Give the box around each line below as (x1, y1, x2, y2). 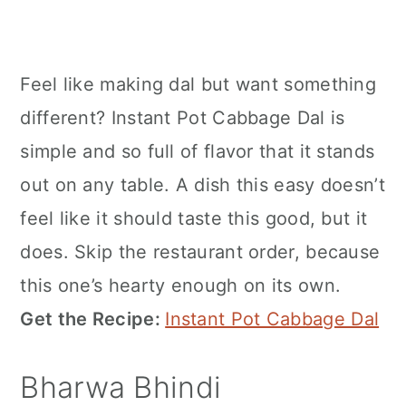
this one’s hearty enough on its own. (20, 275, 342, 297)
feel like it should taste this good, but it (20, 208, 368, 230)
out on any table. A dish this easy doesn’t (20, 174, 385, 197)
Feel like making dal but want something (20, 73, 377, 96)
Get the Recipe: (20, 308, 166, 331)
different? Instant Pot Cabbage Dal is (20, 107, 345, 130)
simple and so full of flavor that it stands (20, 140, 375, 163)
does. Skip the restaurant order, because (20, 241, 381, 264)
